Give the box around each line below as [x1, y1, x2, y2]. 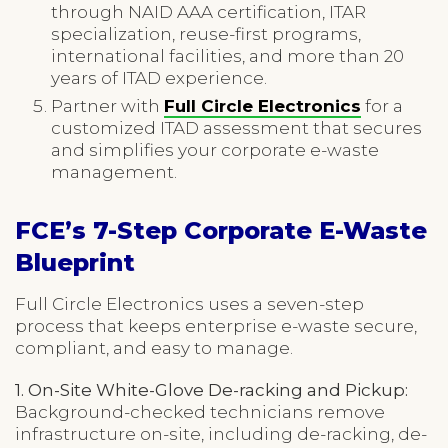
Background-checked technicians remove [15, 401, 385, 422]
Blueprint [15, 247, 135, 277]
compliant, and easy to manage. [15, 337, 293, 358]
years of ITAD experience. [51, 67, 267, 88]
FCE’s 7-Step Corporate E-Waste [15, 215, 427, 245]
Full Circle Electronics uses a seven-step [15, 293, 364, 314]
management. [51, 161, 177, 182]
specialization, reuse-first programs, [51, 23, 361, 44]
